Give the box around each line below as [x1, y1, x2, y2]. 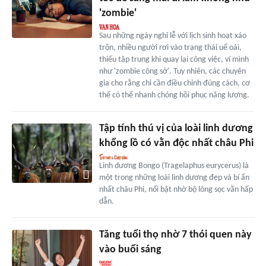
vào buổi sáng [99, 243, 161, 255]
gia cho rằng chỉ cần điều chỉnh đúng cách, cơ [99, 78, 250, 88]
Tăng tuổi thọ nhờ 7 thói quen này [99, 229, 252, 240]
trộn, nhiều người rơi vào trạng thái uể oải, [99, 43, 242, 52]
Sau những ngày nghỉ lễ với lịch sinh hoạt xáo [99, 31, 246, 40]
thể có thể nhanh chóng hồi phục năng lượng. [99, 90, 249, 100]
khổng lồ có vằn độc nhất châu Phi [99, 137, 254, 149]
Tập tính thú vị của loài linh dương [99, 122, 253, 134]
